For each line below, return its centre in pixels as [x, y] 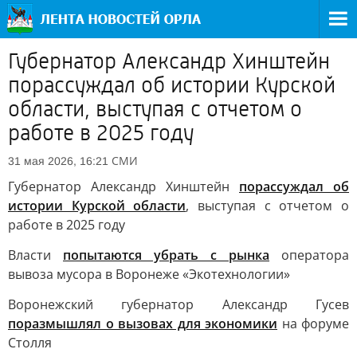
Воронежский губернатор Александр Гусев [178, 304]
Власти [35, 255]
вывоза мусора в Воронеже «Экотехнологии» [149, 274]
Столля [30, 343]
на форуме [313, 324]
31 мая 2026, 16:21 [58, 161]
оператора [309, 255]
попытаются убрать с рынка [166, 255]
